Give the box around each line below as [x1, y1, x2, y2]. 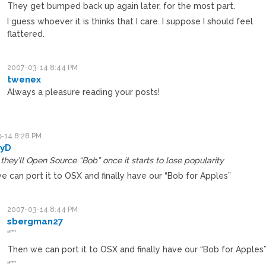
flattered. [7, 28, 45, 39]
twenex [7, 74, 42, 85]
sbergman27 [7, 216, 64, 227]
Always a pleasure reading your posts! [7, 87, 160, 97]
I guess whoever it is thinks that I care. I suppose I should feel [7, 16, 254, 26]
